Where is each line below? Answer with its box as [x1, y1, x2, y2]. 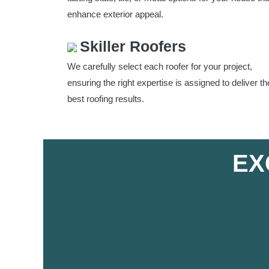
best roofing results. [67, 93, 144, 104]
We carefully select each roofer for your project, [67, 61, 252, 71]
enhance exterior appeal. [67, 8, 163, 19]
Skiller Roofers [80, 37, 186, 55]
